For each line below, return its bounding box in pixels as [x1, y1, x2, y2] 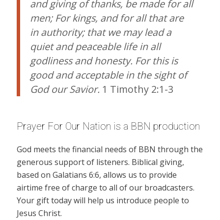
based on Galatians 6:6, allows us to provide [16, 169, 177, 181]
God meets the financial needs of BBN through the [16, 144, 203, 155]
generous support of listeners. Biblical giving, [16, 157, 184, 168]
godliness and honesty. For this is [29, 54, 178, 67]
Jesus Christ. [16, 208, 62, 219]
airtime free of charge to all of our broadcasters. [16, 182, 194, 193]
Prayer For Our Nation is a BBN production [16, 120, 200, 132]
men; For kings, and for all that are [29, 11, 184, 25]
